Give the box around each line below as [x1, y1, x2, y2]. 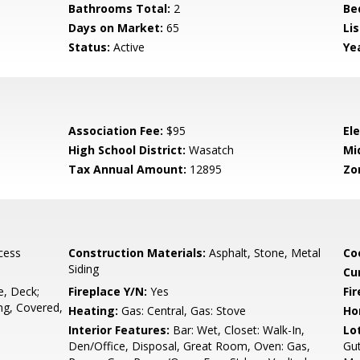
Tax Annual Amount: [68, 162, 187, 177]
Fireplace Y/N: [68, 284, 148, 299]
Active [110, 39, 145, 55]
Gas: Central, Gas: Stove [118, 303, 247, 318]
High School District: [68, 142, 186, 157]
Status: [68, 39, 111, 55]
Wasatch [186, 142, 235, 157]
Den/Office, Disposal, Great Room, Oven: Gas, [68, 338, 311, 354]
